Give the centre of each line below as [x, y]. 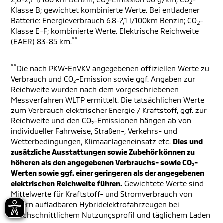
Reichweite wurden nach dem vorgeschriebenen [95, 89]
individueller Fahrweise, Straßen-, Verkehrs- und [94, 131]
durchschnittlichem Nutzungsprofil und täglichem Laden [111, 215]
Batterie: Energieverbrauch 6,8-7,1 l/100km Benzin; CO [104, 20]
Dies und [188, 141]
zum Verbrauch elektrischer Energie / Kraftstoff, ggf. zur [109, 110]
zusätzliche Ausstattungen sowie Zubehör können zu [103, 152]
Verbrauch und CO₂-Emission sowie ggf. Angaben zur [103, 79]
